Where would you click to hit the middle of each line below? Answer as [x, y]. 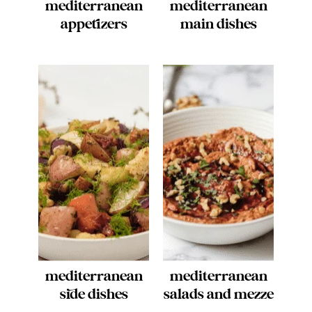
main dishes [218, 24]
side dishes [94, 295]
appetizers [94, 24]
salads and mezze [218, 295]
